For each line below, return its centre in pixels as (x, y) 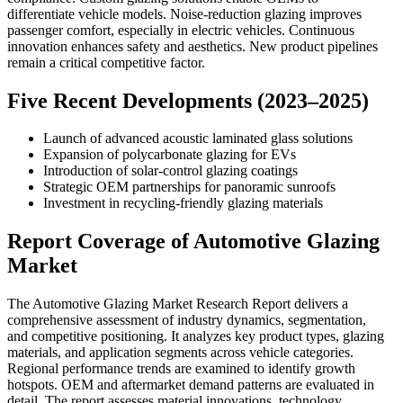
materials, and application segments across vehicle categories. (180, 353)
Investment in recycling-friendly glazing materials (183, 203)
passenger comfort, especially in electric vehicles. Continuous (181, 30)
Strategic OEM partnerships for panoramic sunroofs (189, 187)
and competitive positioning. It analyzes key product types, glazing (196, 336)
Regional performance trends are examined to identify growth (181, 369)
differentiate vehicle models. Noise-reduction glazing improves (184, 13)
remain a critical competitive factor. (106, 62)
